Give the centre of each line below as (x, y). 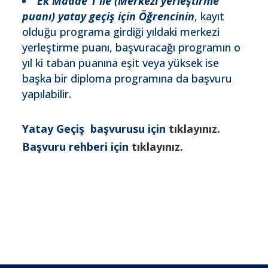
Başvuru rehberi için (77, 147)
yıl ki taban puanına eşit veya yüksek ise (121, 63)
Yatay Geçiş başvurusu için (96, 129)
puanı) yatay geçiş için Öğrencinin (109, 16)
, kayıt (210, 16)
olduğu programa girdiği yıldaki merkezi (121, 32)
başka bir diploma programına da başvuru (127, 78)
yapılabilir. (47, 94)
